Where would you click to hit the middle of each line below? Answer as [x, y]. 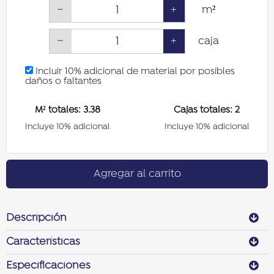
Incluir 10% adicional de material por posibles [134, 72]
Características [43, 242]
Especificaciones [48, 266]
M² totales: [59, 110]
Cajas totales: [204, 110]
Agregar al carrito [137, 174]
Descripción [36, 218]
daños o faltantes [63, 82]
